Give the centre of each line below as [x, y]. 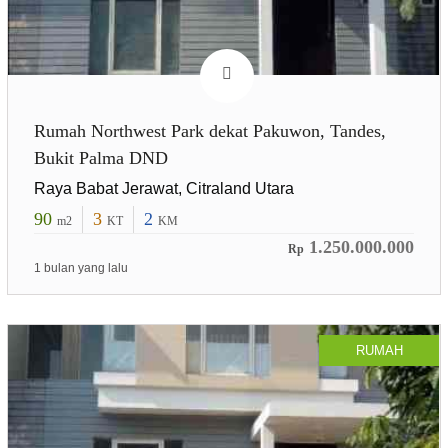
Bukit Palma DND [100, 157]
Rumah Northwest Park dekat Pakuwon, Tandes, [209, 130]
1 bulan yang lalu [80, 267]
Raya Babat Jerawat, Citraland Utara [163, 188]
